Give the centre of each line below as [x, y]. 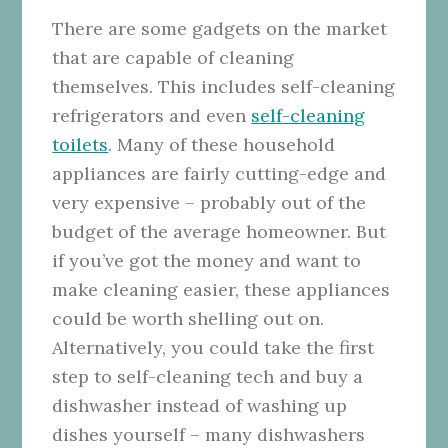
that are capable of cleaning [173, 57]
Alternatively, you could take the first [213, 347]
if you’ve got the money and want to [207, 260]
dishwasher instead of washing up [200, 405]
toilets [80, 144]
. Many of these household [222, 144]
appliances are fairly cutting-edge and [219, 173]
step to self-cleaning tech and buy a [208, 376]
